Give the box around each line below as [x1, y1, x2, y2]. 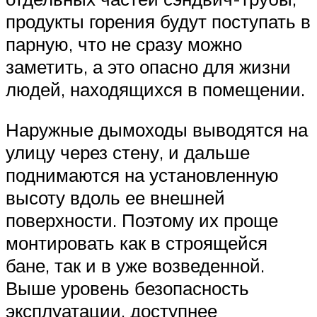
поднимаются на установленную [6, 163, 279, 187]
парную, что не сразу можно [6, 32, 242, 55]
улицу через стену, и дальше [6, 141, 250, 164]
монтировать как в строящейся [6, 231, 267, 255]
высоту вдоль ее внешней [6, 186, 225, 209]
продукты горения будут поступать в [6, 9, 311, 33]
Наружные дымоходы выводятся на [6, 118, 308, 142]
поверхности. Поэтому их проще [6, 209, 278, 232]
